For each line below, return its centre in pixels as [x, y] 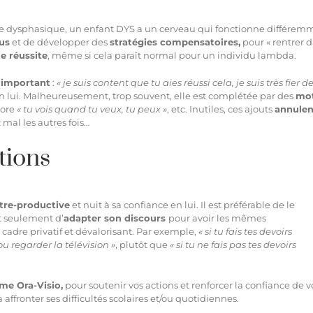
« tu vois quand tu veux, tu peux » [92, 109]
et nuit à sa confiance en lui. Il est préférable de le [182, 205]
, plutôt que [143, 245]
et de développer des [60, 42]
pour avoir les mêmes [217, 218]
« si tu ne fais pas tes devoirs [233, 245]
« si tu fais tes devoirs [245, 232]
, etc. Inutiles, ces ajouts [221, 109]
